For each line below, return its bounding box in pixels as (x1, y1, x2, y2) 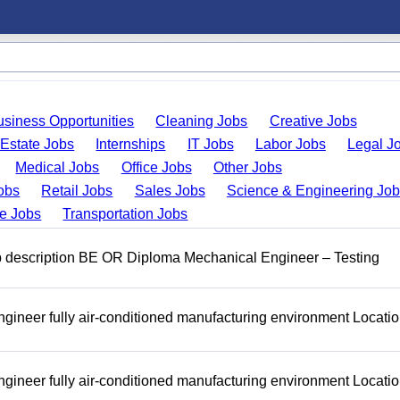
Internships (96, 137, 166, 152)
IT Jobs (187, 137, 234, 152)
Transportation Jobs (62, 206, 188, 221)
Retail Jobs (41, 183, 113, 198)
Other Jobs (212, 160, 282, 175)
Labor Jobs (254, 137, 326, 152)
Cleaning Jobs (155, 113, 248, 129)
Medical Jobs (15, 160, 100, 175)
